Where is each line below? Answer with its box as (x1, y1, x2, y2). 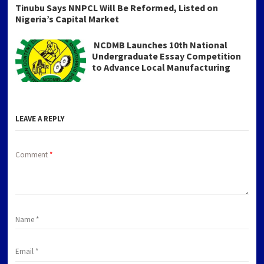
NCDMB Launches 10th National (92, 39, 228, 51)
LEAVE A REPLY (15, 114, 65, 124)
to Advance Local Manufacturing (92, 61, 231, 74)
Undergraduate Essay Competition (92, 50, 242, 62)
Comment (15, 150, 50, 160)
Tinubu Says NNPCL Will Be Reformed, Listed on (15, 2, 219, 14)
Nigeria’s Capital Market (15, 13, 120, 25)
